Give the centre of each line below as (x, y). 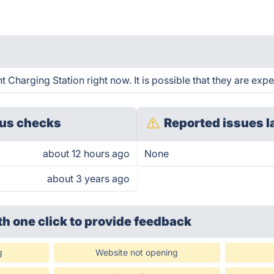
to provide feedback (131, 221)
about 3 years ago (88, 179)
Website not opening (137, 252)
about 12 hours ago (86, 154)
